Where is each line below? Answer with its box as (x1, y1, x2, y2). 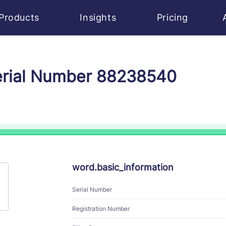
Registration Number (72, 204, 130, 212)
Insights (80, 12, 119, 23)
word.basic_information (72, 162, 174, 173)
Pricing (156, 12, 189, 23)
